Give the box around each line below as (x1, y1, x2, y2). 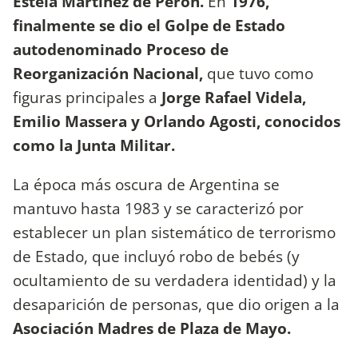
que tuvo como (203, 62, 313, 84)
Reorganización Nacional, (13, 62, 203, 84)
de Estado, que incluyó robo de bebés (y (13, 245, 300, 268)
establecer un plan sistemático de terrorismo (13, 221, 336, 244)
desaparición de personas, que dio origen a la (13, 293, 340, 316)
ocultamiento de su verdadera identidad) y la (13, 269, 336, 292)
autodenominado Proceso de (13, 38, 229, 60)
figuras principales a (13, 86, 157, 108)
